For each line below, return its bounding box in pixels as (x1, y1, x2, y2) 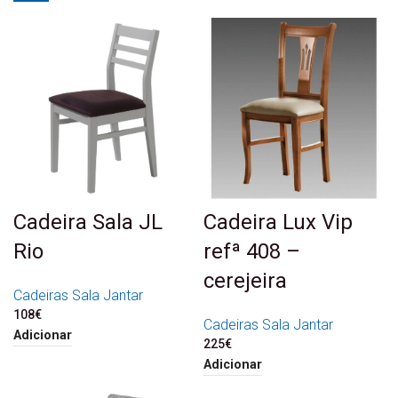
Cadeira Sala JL (13, 210, 163, 235)
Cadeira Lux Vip (203, 210, 353, 235)
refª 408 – (203, 239, 300, 265)
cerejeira (203, 268, 287, 294)
